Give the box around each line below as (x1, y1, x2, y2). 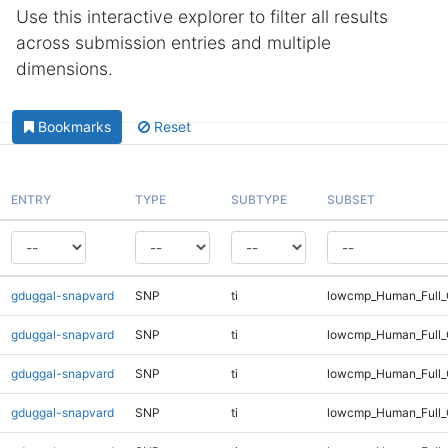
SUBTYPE (230, 191, 287, 207)
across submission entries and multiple (16, 32, 331, 53)
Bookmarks (37, 118, 111, 136)
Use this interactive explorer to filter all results (16, 6, 388, 27)
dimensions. (16, 58, 113, 79)
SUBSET (326, 191, 375, 207)
